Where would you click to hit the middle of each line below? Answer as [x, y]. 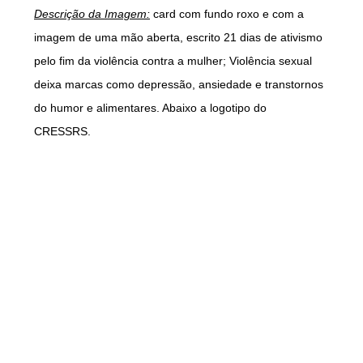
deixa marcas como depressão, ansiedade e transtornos [179, 84]
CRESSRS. [64, 131]
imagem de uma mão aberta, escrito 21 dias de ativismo [178, 37]
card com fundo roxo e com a [227, 14]
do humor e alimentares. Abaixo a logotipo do [150, 108]
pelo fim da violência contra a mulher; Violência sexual [173, 61]
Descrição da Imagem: [92, 14]
